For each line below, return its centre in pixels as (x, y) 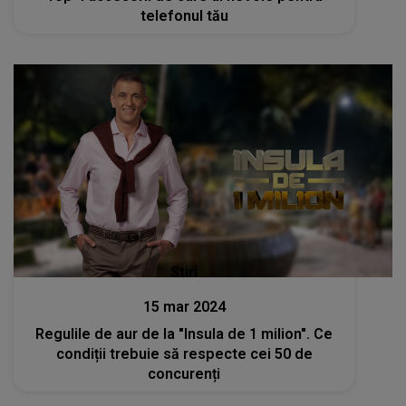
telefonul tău (184, 16)
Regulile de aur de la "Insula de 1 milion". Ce (184, 334)
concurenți (184, 374)
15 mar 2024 (184, 307)
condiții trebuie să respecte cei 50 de (184, 354)
